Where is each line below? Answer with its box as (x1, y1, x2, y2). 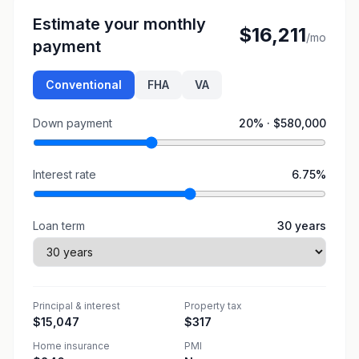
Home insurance (33, 340, 110, 352)
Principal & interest (33, 300, 120, 312)
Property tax (184, 300, 242, 312)
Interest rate (33, 167, 96, 181)
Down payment (33, 116, 112, 130)
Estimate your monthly (33, 14, 206, 34)
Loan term (33, 219, 85, 232)
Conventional (46, 78, 122, 91)
